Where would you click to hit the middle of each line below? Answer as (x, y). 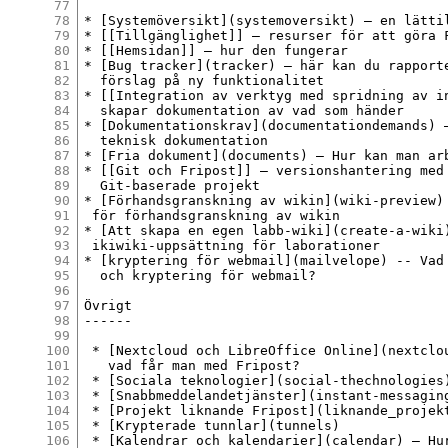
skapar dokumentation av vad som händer (244, 110)
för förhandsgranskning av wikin (212, 215)
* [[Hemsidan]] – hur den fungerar (216, 50)
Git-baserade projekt (172, 185)
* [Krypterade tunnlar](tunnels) (212, 425)
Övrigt (108, 305)
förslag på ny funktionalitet (204, 80)
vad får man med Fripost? (192, 365)
